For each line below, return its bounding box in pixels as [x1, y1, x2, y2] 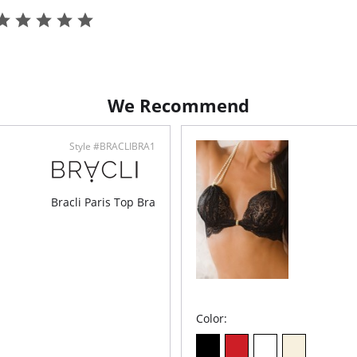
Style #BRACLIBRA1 [69, 139, 155, 153]
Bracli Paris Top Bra [51, 194, 155, 210]
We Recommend [108, 93, 249, 117]
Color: [196, 311, 228, 326]
